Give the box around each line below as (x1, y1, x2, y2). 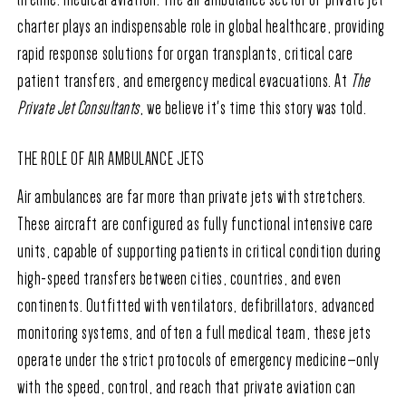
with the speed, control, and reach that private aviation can (17, 377, 356, 398)
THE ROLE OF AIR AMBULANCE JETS (17, 149, 205, 169)
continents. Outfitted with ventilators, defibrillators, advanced (17, 295, 376, 316)
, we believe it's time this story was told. (140, 98, 367, 119)
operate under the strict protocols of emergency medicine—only (17, 350, 380, 371)
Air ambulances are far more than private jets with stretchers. (17, 187, 366, 208)
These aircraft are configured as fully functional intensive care (17, 214, 374, 235)
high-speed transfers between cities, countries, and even (17, 268, 342, 289)
